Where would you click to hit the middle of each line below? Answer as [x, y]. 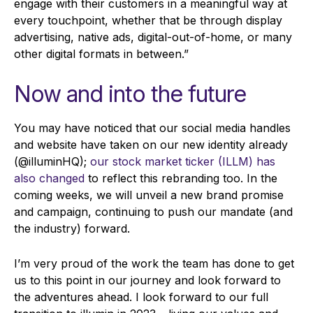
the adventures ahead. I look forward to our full [141, 297]
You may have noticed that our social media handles [152, 128]
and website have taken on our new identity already [151, 145]
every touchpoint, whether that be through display [148, 21]
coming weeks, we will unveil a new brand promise [149, 195]
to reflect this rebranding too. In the [181, 179]
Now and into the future [130, 94]
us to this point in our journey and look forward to [147, 281]
